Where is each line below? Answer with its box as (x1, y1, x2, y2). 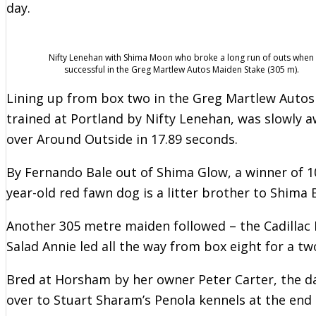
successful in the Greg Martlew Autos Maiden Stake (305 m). (63, 63, 299, 75)
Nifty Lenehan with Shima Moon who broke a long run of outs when (49, 51, 314, 63)
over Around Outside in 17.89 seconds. (6, 130, 238, 147)
